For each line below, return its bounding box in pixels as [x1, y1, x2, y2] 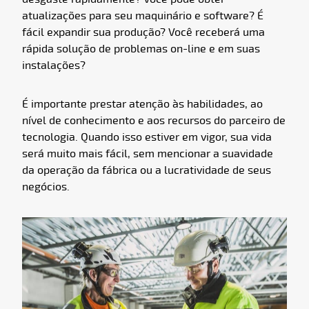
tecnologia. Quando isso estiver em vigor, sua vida [22, 130, 272, 144]
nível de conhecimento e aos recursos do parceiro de [22, 113, 286, 128]
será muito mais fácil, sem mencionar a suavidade [22, 146, 273, 161]
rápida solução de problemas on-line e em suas [22, 41, 260, 56]
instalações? [22, 58, 86, 72]
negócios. [22, 179, 70, 194]
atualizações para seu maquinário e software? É [22, 8, 263, 23]
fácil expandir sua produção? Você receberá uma [22, 25, 265, 39]
